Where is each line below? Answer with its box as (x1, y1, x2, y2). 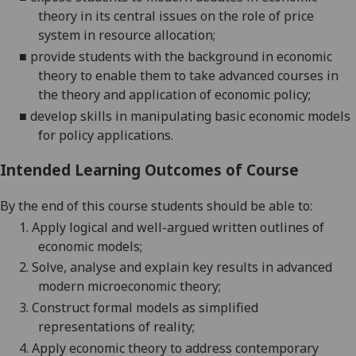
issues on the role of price (156, 7, 314, 25)
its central (95, 7, 156, 25)
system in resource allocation (38, 26, 213, 44)
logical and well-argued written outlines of (69, 218, 324, 236)
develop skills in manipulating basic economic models (30, 106, 350, 125)
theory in (38, 7, 95, 25)
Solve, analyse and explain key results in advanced (32, 258, 332, 277)
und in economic (235, 48, 332, 66)
